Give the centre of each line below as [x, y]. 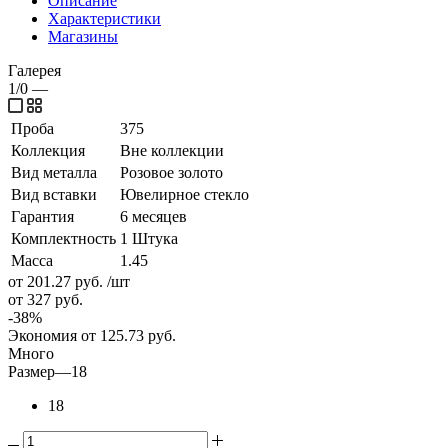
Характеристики [104, 18]
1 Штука [149, 238]
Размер [31, 371]
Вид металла [54, 172]
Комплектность [63, 238]
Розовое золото [171, 172]
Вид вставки [54, 194]
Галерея [34, 70]
